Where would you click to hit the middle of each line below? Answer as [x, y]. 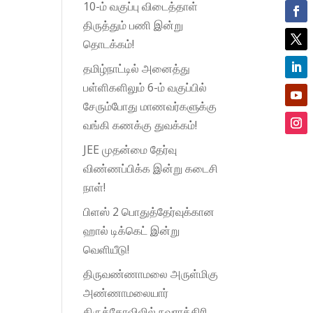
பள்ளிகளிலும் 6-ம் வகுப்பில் [145, 87]
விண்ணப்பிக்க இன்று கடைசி [151, 168]
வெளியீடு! [107, 249]
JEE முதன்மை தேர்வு [130, 149]
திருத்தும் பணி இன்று [133, 25]
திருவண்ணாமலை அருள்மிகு [151, 274]
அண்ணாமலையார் [126, 292]
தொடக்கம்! [109, 44]
